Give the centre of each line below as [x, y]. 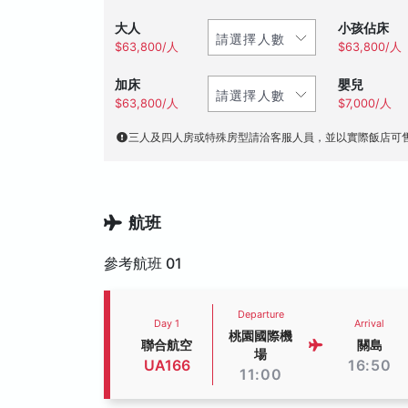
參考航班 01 [143, 263]
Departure [260, 314]
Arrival [370, 323]
